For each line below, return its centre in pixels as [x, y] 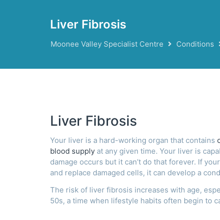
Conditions [195, 44]
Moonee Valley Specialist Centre [107, 44]
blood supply [72, 151]
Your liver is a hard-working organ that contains [134, 140]
